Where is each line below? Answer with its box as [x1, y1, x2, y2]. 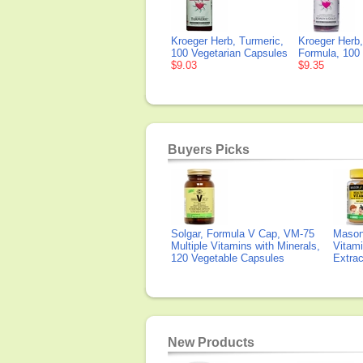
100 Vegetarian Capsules [171, 47, 288, 59]
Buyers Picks [168, 143, 250, 156]
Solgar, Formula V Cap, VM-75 [171, 228, 314, 240]
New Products [168, 335, 254, 349]
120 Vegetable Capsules [171, 252, 284, 264]
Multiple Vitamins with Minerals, [171, 240, 320, 252]
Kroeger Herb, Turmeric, [171, 35, 284, 47]
